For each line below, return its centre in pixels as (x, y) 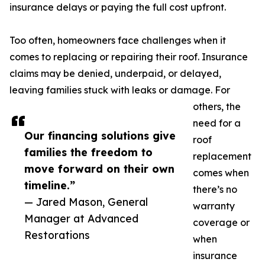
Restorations (57, 235)
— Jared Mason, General (86, 202)
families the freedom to (88, 152)
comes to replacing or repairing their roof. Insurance (129, 57)
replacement (222, 156)
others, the (217, 107)
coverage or (221, 223)
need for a (217, 123)
